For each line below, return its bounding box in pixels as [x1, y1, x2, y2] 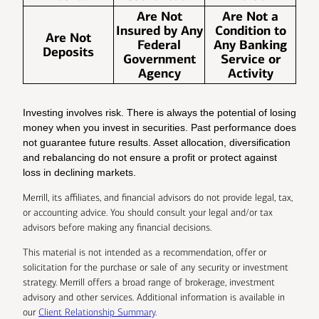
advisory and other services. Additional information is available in [23, 291, 285, 303]
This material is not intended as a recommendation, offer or [23, 246, 266, 258]
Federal [137, 36, 181, 53]
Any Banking [214, 36, 287, 53]
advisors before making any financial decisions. [23, 221, 211, 234]
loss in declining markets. [23, 166, 136, 178]
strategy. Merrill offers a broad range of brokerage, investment [23, 276, 275, 288]
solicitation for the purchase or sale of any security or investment [23, 261, 288, 273]
